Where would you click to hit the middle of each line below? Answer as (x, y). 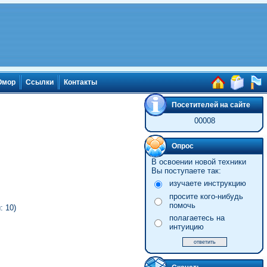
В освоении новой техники (198, 162)
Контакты (80, 83)
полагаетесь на (197, 218)
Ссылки (40, 83)
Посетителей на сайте (211, 105)
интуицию (186, 227)
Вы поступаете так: (186, 171)
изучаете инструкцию (207, 183)
